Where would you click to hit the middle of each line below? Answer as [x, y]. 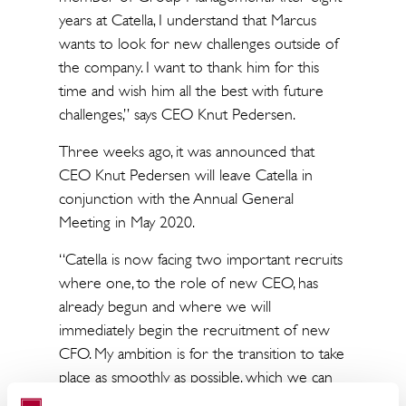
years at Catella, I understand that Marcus [187, 20]
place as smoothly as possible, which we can [195, 377]
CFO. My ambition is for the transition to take [201, 353]
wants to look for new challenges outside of [198, 43]
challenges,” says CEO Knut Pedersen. [177, 114]
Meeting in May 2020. [126, 222]
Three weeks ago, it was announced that [186, 151]
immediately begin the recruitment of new [194, 330]
